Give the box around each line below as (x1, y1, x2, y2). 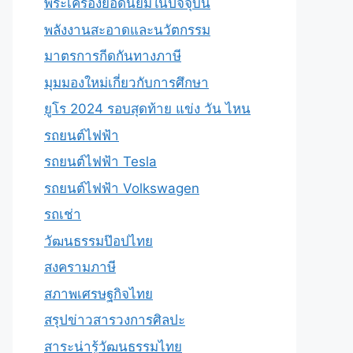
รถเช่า (44, 206, 81, 222)
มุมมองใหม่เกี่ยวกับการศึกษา (44, 74, 209, 91)
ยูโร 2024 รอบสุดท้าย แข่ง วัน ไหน (44, 101, 251, 117)
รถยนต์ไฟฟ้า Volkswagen (44, 180, 199, 196)
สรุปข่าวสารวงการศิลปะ (44, 312, 185, 328)
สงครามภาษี (44, 259, 116, 275)
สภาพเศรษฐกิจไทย (44, 285, 153, 302)
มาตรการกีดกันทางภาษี (44, 48, 181, 64)
